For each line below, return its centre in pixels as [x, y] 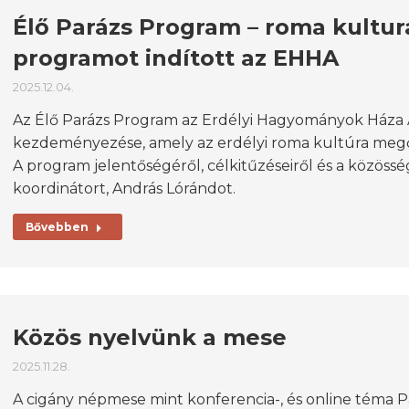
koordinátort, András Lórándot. [124, 189]
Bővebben [57, 227]
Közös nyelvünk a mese [150, 337]
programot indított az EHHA [176, 58]
